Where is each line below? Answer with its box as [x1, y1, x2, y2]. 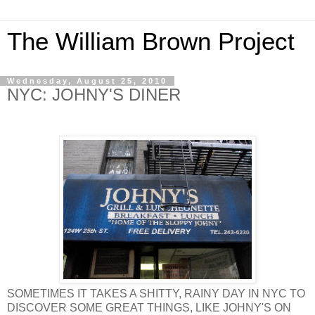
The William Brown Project [7, 28, 295, 55]
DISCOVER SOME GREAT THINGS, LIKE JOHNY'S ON [7, 301, 291, 314]
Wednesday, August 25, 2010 [7, 77, 167, 85]
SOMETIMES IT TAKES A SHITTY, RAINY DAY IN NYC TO [7, 287, 305, 300]
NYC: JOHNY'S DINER [7, 85, 181, 104]
